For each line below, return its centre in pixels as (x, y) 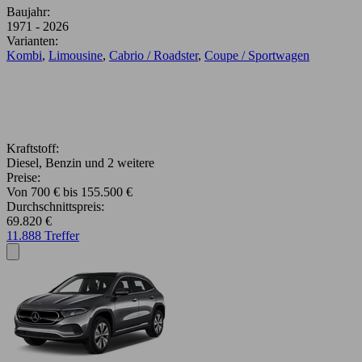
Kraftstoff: (33, 149)
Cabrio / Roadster (154, 56)
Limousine (76, 56)
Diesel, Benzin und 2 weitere (80, 163)
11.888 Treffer (43, 236)
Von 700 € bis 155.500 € (69, 192)
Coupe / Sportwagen (257, 56)
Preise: (23, 178)
